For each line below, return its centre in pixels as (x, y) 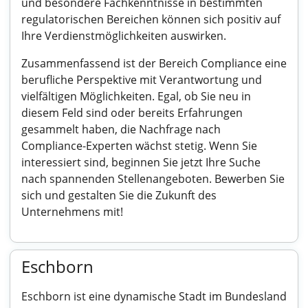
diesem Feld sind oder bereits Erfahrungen (132, 113)
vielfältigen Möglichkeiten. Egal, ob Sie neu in (136, 96)
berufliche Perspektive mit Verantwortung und (142, 80)
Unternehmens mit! (72, 212)
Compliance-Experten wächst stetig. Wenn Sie (139, 146)
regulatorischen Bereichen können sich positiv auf (151, 19)
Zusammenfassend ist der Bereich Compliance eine (154, 63)
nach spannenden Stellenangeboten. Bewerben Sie (153, 179)
